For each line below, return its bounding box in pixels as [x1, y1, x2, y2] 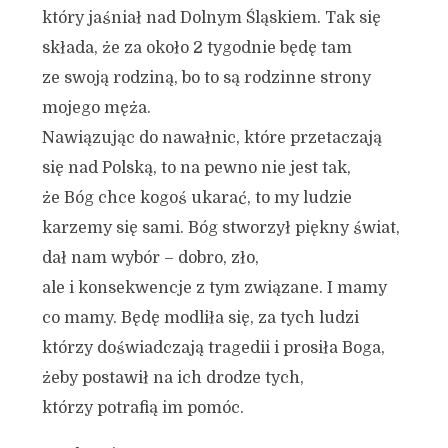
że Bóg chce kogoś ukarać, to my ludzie [41, 189, 352, 207]
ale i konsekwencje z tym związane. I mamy [41, 279, 387, 297]
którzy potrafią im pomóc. [41, 399, 244, 417]
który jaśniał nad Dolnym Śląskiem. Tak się [41, 9, 381, 27]
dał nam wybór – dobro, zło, [41, 249, 259, 267]
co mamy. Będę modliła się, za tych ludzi [41, 309, 359, 327]
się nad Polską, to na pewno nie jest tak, [41, 159, 351, 177]
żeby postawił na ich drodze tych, [41, 369, 304, 387]
